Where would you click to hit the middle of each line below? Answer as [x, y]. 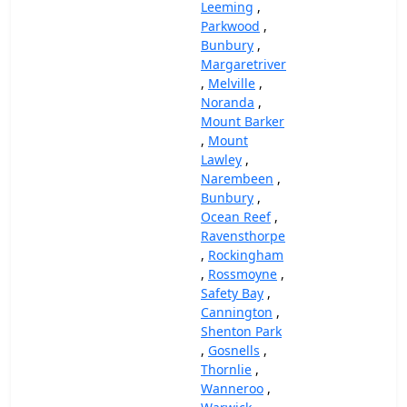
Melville [232, 83]
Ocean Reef [236, 217]
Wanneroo [232, 388]
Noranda [228, 102]
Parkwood [230, 26]
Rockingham [246, 255]
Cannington [237, 312]
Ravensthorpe [243, 236]
